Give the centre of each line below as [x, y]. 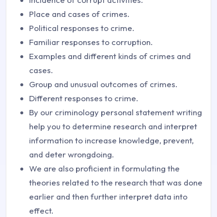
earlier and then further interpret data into [108, 196]
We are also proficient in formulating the [104, 168]
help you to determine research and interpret [113, 126]
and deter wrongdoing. [72, 154]
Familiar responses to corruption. [91, 42]
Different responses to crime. [84, 98]
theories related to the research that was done [116, 182]
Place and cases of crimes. [79, 14]
